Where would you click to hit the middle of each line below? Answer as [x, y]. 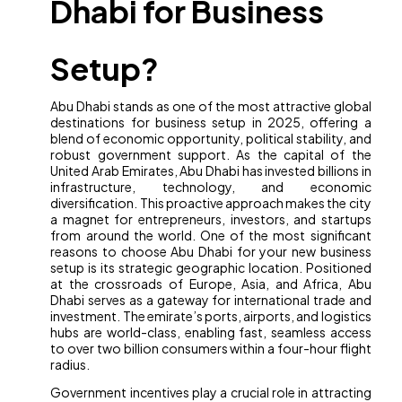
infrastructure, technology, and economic [211, 187]
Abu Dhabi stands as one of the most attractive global [211, 106]
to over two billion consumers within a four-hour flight [211, 349]
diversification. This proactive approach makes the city [211, 203]
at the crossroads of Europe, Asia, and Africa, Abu [211, 284]
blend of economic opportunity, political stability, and [211, 139]
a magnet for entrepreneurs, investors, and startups [211, 219]
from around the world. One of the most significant [211, 236]
